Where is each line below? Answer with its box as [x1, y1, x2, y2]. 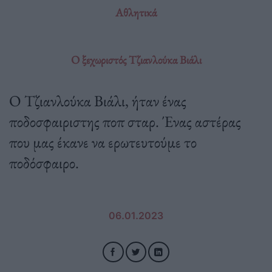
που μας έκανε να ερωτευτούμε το [9, 131, 197, 152]
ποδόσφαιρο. [9, 152, 79, 173]
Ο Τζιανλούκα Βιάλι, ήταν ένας [9, 90, 186, 111]
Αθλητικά [115, 4, 157, 20]
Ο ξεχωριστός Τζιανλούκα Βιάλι [70, 52, 202, 67]
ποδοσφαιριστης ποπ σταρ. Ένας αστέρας [9, 110, 241, 132]
